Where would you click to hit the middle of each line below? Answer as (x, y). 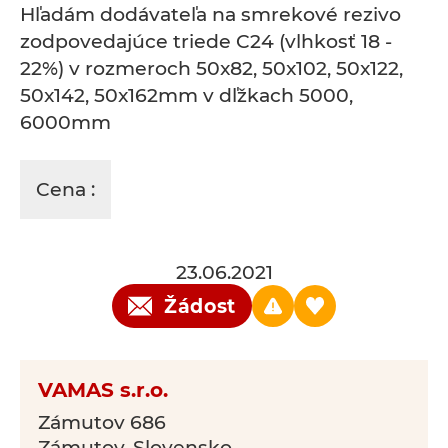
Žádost (200, 306)
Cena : (65, 189)
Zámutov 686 (102, 422)
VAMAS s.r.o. (103, 390)
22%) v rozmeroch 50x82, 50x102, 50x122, (211, 68)
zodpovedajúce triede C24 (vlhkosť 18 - (206, 41)
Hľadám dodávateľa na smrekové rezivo (210, 14)
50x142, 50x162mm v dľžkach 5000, (186, 95)
